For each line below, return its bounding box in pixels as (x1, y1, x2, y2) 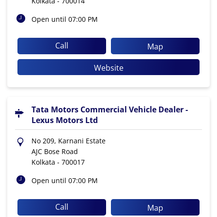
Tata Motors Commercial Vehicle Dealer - (31, 104, 188, 115)
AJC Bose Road (31, 147, 78, 156)
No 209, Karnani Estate (31, 136, 106, 146)
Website (93, 62, 124, 73)
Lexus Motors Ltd (31, 115, 98, 126)
